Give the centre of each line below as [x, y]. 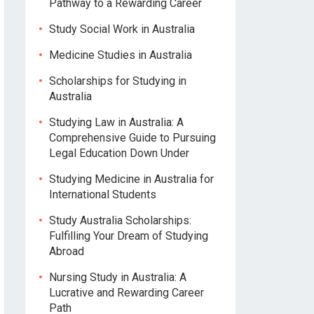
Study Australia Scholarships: [120, 220]
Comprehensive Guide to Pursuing [132, 138]
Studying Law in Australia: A [116, 122]
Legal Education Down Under [119, 153]
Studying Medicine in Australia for [131, 179]
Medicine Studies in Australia [121, 55]
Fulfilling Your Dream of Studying [129, 236]
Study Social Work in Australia [122, 29]
